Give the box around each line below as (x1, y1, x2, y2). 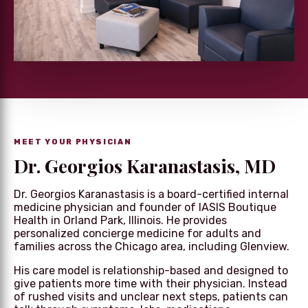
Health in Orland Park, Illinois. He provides (14, 213, 227, 227)
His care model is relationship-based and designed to (14, 263, 288, 277)
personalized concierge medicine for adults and (14, 226, 261, 240)
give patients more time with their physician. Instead (14, 276, 287, 290)
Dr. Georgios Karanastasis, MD (14, 153, 276, 178)
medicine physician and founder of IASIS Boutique (14, 200, 276, 214)
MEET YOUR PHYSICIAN (14, 137, 132, 146)
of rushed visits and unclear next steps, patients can (14, 289, 288, 303)
